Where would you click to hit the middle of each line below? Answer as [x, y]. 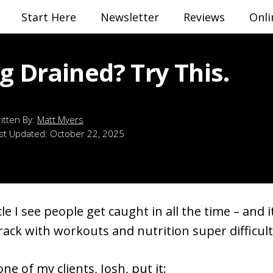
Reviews [204, 17]
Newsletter [130, 17]
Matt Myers [60, 119]
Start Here [49, 17]
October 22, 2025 [87, 133]
